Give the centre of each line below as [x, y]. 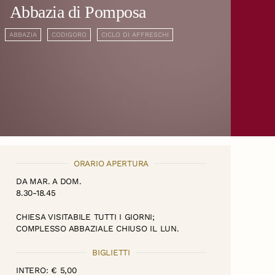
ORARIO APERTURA [111, 163]
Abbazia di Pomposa [78, 12]
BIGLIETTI [111, 252]
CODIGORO [69, 34]
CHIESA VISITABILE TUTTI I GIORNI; [85, 216]
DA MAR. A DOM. [49, 181]
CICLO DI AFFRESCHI [135, 34]
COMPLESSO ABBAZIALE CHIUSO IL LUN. [98, 228]
